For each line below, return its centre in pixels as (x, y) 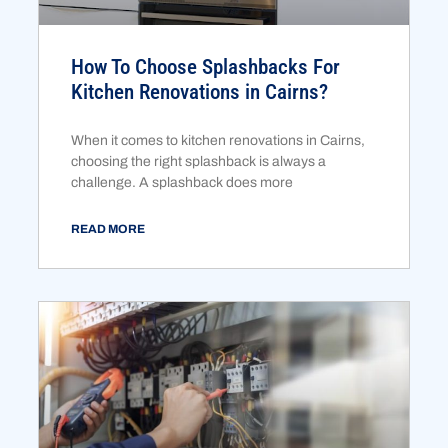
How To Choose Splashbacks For (206, 67)
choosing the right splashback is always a (199, 162)
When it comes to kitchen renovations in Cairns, (218, 141)
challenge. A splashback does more (182, 183)
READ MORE (108, 229)
